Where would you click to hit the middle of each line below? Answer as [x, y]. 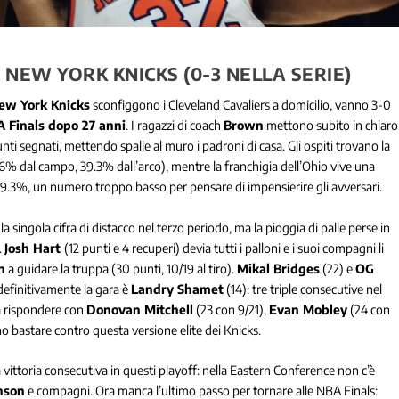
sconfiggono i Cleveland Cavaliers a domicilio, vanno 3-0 [241, 105]
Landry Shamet [178, 289]
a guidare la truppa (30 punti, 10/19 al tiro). [122, 268]
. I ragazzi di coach [175, 126]
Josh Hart [35, 248]
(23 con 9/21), [232, 309]
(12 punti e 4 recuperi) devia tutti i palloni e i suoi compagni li [224, 248]
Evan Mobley [309, 309]
